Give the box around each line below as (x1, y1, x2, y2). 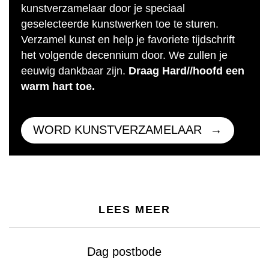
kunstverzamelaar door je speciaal (21, 2, 185, 14)
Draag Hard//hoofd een (128, 65, 244, 77)
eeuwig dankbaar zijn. (21, 65, 128, 77)
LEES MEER (98, 204, 171, 216)
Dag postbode (87, 245, 162, 258)
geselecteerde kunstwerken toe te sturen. (21, 18, 219, 30)
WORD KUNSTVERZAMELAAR (33, 123, 202, 136)
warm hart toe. (21, 80, 95, 92)
